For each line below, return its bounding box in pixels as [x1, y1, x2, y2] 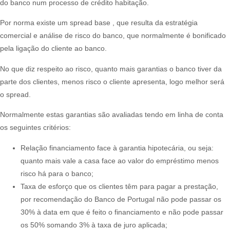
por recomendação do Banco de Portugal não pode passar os [21, 195, 221, 203]
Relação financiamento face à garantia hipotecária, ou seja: [21, 143, 214, 152]
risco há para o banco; [21, 169, 93, 178]
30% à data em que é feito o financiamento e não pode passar [21, 207, 223, 216]
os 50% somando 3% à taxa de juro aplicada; [21, 220, 167, 229]
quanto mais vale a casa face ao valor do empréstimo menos [21, 156, 219, 165]
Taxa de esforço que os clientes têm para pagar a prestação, [21, 182, 218, 190]
